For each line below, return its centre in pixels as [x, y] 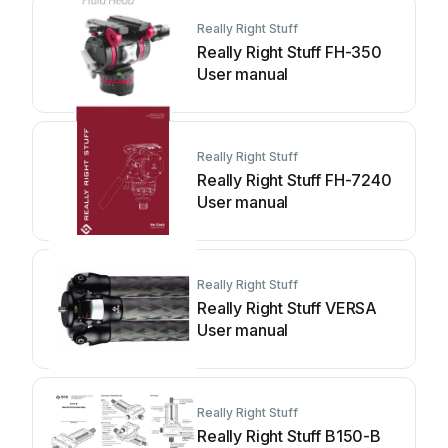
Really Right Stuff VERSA [287, 308]
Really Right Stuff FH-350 [289, 52]
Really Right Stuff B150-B [289, 436]
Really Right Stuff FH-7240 [294, 180]
